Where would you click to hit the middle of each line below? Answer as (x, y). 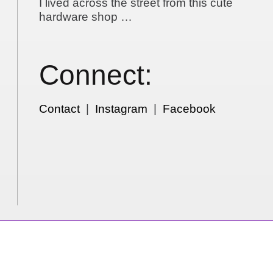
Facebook (190, 109)
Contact (60, 109)
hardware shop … (86, 17)
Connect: (96, 75)
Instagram (122, 109)
